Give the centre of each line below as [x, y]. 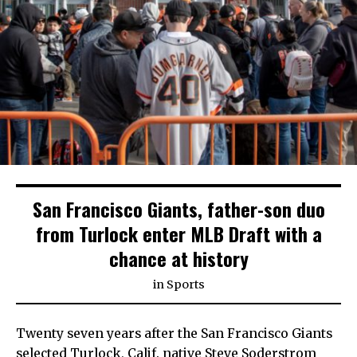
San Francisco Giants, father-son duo [178, 208]
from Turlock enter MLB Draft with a [178, 233]
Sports [185, 284]
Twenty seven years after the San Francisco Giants [174, 333]
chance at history [178, 258]
